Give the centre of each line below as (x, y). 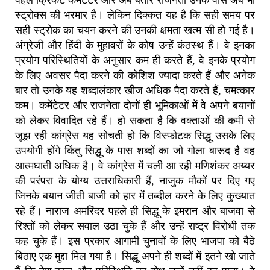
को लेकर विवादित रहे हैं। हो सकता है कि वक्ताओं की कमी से (135, 121)
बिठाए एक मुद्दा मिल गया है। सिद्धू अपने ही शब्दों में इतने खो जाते (135, 256)
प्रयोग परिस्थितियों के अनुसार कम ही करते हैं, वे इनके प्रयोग (135, 61)
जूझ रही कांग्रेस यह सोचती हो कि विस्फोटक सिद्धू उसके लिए (135, 136)
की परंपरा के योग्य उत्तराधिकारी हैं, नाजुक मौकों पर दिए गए (135, 181)
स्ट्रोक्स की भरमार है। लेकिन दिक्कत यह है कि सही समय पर (135, 15)
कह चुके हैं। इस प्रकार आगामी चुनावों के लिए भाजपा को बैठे (135, 241)
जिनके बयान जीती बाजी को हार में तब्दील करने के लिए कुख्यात (135, 196)
